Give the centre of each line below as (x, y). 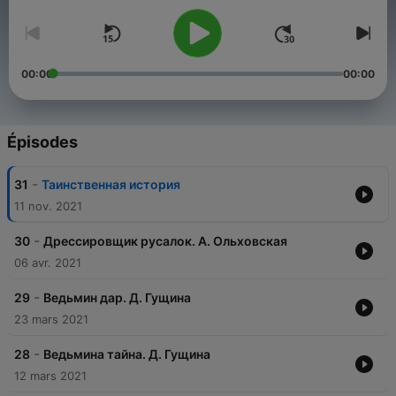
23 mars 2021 (51, 320)
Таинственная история (111, 185)
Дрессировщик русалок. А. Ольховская (165, 241)
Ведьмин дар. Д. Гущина (117, 298)
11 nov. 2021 (48, 206)
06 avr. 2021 (48, 263)
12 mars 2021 (50, 376)
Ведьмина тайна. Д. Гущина (127, 354)
